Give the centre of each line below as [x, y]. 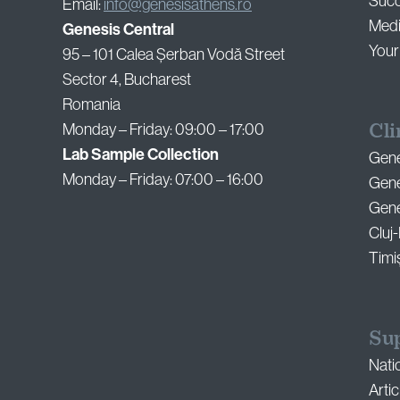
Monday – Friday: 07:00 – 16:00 [163, 180]
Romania [92, 105]
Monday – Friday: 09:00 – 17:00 [163, 130]
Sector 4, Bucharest [127, 80]
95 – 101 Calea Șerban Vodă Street [174, 55]
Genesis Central [118, 30]
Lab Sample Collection [141, 155]
